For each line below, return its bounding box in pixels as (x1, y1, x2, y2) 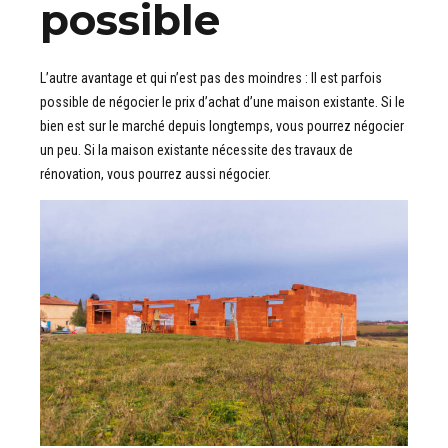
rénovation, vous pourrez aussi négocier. (40, 165, 271, 182)
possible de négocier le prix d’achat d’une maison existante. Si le (40, 93, 405, 110)
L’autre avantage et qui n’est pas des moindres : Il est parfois (40, 69, 382, 86)
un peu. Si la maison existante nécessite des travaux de (40, 141, 353, 158)
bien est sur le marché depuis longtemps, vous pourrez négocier (40, 117, 404, 134)
